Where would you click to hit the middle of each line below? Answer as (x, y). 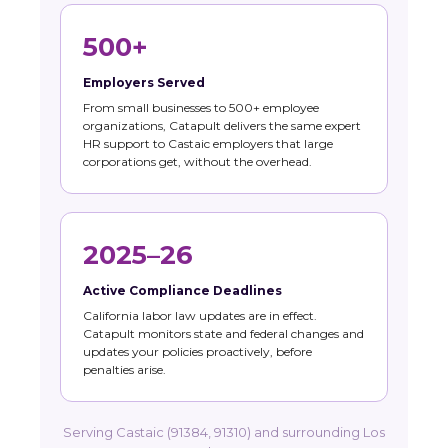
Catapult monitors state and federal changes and (223, 333)
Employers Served (144, 82)
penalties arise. (124, 369)
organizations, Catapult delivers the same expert (222, 125)
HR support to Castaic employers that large (208, 143)
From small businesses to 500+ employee (201, 107)
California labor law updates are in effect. (200, 315)
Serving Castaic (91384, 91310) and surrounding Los (224, 432)
